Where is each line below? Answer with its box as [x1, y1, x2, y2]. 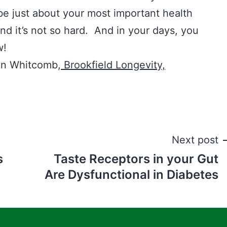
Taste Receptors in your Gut [54, 152, 218, 167]
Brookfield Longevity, [61, 59, 165, 71]
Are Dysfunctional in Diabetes [45, 167, 218, 182]
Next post [172, 134, 218, 146]
